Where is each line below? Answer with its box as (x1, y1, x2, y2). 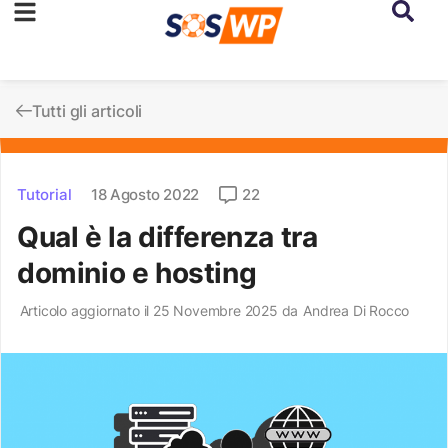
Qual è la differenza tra (17, 220, 318, 254)
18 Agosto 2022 (91, 185, 199, 204)
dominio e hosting (17, 256, 257, 290)
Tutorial (17, 185, 72, 204)
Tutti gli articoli (31, 101, 143, 121)
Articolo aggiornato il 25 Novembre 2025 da (19, 302, 299, 319)
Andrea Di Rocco (303, 302, 410, 319)
